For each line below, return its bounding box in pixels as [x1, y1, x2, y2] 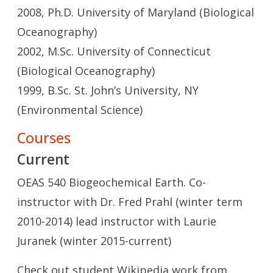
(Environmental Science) [17, 102, 143, 117]
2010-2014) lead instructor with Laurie [17, 214, 216, 229]
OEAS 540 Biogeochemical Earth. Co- [17, 175, 206, 190]
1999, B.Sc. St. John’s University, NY [17, 83, 199, 97]
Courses [17, 128, 71, 147]
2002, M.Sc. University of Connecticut [17, 44, 211, 58]
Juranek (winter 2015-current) [17, 233, 171, 248]
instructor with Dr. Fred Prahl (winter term [17, 194, 243, 209]
